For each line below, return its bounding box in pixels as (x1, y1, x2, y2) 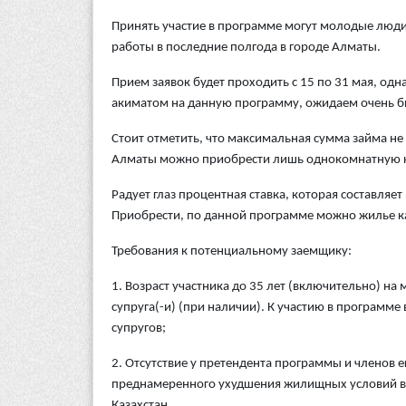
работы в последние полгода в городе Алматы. (111, 41, 381, 55)
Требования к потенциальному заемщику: (111, 245, 352, 259)
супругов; (111, 322, 166, 336)
